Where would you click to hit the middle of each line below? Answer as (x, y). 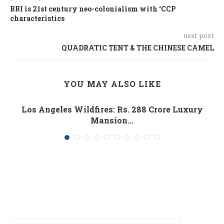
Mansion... (112, 120)
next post (199, 35)
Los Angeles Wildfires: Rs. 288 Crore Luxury (112, 109)
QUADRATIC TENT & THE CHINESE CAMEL (138, 47)
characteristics (37, 18)
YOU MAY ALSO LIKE (112, 83)
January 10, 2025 (112, 134)
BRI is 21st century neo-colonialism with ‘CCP (93, 8)
